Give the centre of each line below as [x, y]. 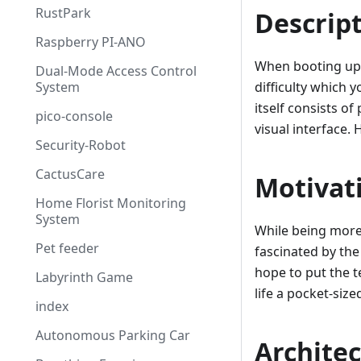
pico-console [74, 116]
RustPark [63, 13]
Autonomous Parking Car [113, 335]
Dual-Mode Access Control [116, 71]
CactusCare [70, 174]
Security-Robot [81, 145]
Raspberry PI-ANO [91, 42]
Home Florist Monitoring [111, 203]
